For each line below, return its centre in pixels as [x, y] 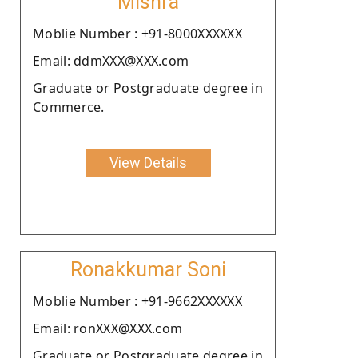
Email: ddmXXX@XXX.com [111, 60]
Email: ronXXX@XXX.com [108, 328]
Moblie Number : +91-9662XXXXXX [137, 301]
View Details [148, 162]
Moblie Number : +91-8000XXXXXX [137, 33]
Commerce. [69, 107]
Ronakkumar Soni [148, 269]
